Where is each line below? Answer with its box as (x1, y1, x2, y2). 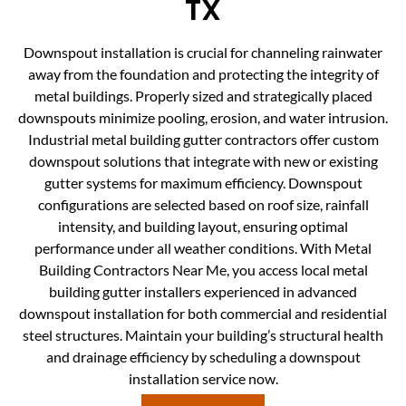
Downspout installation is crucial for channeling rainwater (24, 43, 382, 62)
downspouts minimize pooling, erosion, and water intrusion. (18, 109, 388, 127)
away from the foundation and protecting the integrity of (27, 65, 379, 83)
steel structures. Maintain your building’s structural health (23, 326, 383, 344)
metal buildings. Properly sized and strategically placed (34, 87, 372, 105)
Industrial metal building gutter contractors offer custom (27, 130, 379, 149)
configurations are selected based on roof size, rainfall (37, 196, 369, 214)
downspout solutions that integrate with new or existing (28, 152, 378, 170)
